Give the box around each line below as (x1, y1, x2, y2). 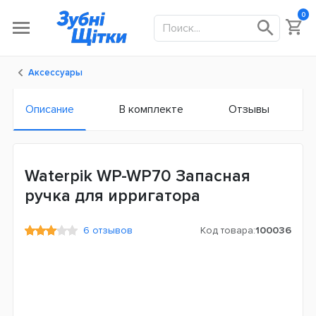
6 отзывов (78, 224, 133, 236)
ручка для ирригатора (25, 186, 200, 206)
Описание (25, 102, 74, 116)
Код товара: (200, 224, 255, 236)
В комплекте (119, 102, 183, 116)
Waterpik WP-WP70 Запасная (25, 166, 250, 186)
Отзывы (229, 102, 269, 116)
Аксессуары (28, 67, 83, 78)
